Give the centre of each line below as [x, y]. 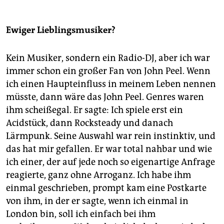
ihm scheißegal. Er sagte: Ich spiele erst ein [94, 110]
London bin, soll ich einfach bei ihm [81, 214]
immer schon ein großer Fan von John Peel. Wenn [108, 71]
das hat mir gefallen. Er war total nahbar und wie [109, 149]
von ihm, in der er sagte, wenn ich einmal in [97, 201]
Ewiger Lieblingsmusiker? [61, 30]
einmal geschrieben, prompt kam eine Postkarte [106, 188]
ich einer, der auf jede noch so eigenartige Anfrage [110, 162]
